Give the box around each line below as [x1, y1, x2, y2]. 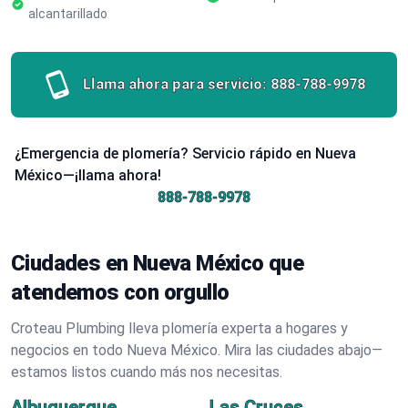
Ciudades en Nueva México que [11, 250, 304, 276]
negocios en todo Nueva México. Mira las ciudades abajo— [11, 342, 382, 359]
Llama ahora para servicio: [83, 76, 267, 93]
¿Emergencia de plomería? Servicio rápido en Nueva [15, 145, 356, 162]
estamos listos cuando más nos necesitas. [11, 363, 282, 381]
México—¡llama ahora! [15, 167, 161, 184]
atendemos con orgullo [11, 280, 229, 305]
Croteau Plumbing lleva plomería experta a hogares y [11, 320, 348, 337]
